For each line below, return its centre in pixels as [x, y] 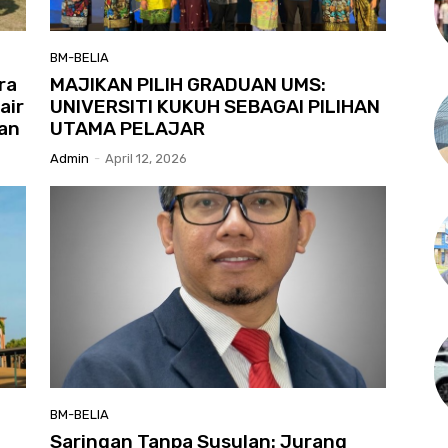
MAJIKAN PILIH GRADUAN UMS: [188, 85]
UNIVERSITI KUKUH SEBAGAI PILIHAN [215, 107]
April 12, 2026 [146, 159]
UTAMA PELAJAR [127, 129]
